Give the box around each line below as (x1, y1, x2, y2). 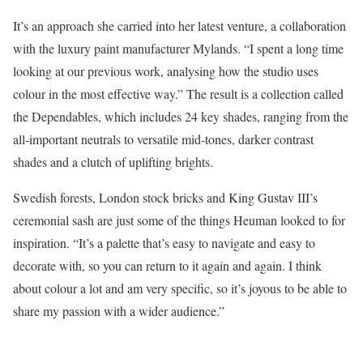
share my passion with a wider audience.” (13, 302, 224, 319)
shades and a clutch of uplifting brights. (13, 153, 213, 170)
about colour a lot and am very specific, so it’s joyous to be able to (13, 280, 347, 297)
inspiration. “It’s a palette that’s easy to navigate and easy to (13, 234, 315, 251)
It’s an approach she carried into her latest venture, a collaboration (13, 17, 346, 34)
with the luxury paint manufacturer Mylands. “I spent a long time (13, 40, 344, 57)
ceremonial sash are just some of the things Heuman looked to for (13, 211, 345, 228)
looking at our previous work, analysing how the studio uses (13, 62, 318, 79)
